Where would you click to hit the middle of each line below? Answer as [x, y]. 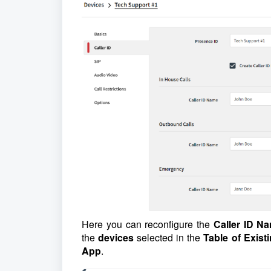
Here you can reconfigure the [148, 224]
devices [118, 237]
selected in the [170, 237]
